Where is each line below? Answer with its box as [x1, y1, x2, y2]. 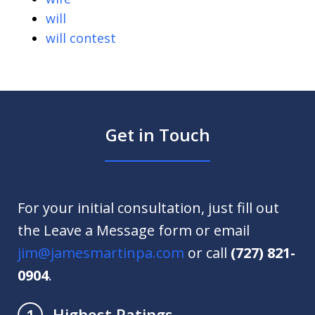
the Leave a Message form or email [18, 221, 250, 240]
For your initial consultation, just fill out [18, 198, 279, 218]
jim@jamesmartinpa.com [18, 243, 184, 263]
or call [184, 243, 231, 263]
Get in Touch [105, 123, 210, 147]
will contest [46, 30, 116, 47]
